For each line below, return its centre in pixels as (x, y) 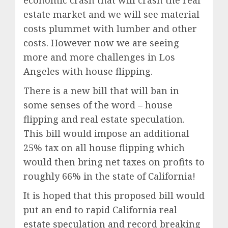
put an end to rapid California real (100, 210)
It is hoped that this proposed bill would (114, 196)
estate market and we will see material (111, 15)
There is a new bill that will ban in (101, 91)
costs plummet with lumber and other (110, 29)
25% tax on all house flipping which (104, 148)
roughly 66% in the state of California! (109, 176)
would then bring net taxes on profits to (114, 162)
